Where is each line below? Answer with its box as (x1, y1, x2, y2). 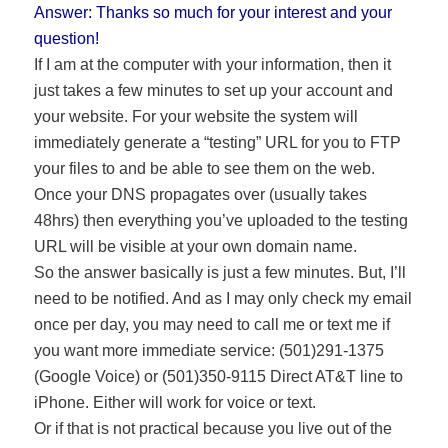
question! (34, 30, 100, 48)
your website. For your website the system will (34, 108, 359, 126)
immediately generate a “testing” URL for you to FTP (34, 134, 402, 152)
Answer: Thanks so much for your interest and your (34, 4, 393, 22)
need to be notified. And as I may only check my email (34, 290, 413, 308)
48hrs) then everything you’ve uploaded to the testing (34, 212, 409, 230)
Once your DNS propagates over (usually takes (34, 186, 368, 204)
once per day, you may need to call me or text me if (34, 316, 391, 334)
